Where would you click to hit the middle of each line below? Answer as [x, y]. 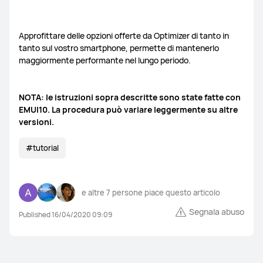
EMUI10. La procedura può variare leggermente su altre [128, 109]
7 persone [125, 193]
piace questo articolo [182, 193]
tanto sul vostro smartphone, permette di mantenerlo [119, 48]
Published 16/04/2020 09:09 [65, 215]
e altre [94, 193]
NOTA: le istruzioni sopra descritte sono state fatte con [130, 97]
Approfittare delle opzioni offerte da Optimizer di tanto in [124, 36]
